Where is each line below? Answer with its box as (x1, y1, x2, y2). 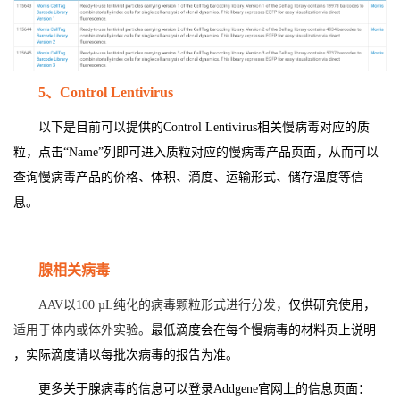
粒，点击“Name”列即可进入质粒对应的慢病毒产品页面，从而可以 (13, 146, 379, 160)
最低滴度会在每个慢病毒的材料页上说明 (151, 323, 376, 337)
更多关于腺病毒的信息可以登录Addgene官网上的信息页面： (38, 382, 371, 396)
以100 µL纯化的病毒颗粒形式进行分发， (63, 298, 288, 312)
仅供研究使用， (288, 298, 376, 312)
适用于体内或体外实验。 (13, 323, 151, 337)
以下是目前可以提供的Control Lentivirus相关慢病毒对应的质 (38, 121, 370, 135)
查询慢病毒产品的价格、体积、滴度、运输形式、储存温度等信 (13, 171, 363, 185)
